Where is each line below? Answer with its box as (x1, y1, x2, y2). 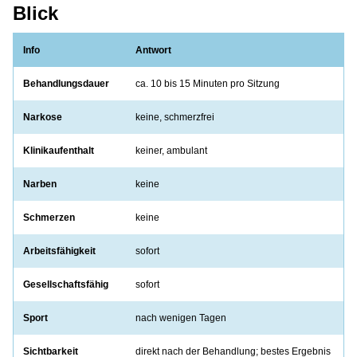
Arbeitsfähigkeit (23, 245, 96, 257)
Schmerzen (23, 212, 75, 224)
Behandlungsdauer (23, 78, 109, 90)
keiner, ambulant (135, 145, 207, 157)
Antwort (135, 45, 171, 57)
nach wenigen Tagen (135, 312, 226, 324)
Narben (23, 178, 57, 190)
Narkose (23, 112, 62, 124)
